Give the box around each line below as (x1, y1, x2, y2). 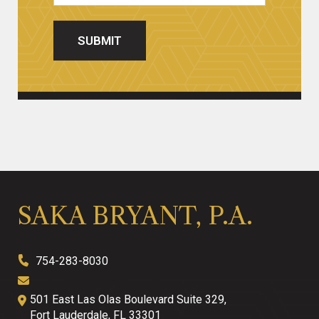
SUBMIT (78, 33, 122, 48)
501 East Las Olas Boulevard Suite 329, (30, 293, 226, 306)
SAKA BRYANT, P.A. (18, 201, 253, 231)
